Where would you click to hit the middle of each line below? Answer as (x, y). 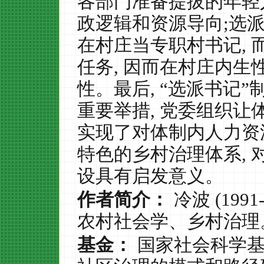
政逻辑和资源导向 (150, 23)
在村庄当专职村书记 (159, 45)
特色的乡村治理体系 (159, 154)
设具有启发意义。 (150, 176)
